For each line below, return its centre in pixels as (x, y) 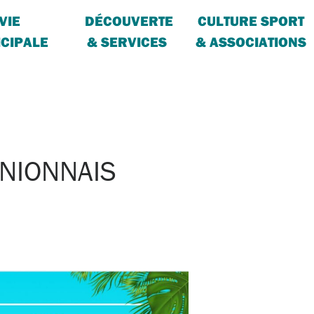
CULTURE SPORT (251, 21)
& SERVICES (127, 42)
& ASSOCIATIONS (251, 42)
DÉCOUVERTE (129, 21)
